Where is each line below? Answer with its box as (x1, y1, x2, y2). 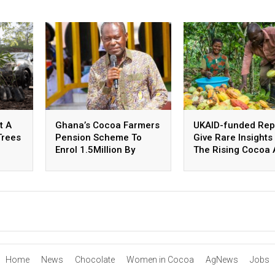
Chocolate (75, 254, 115, 265)
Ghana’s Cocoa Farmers (55, 120, 160, 131)
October (55, 157, 91, 168)
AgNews (206, 254, 238, 265)
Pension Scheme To (55, 132, 142, 144)
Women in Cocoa (126, 254, 194, 265)
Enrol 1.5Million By (55, 144, 135, 156)
